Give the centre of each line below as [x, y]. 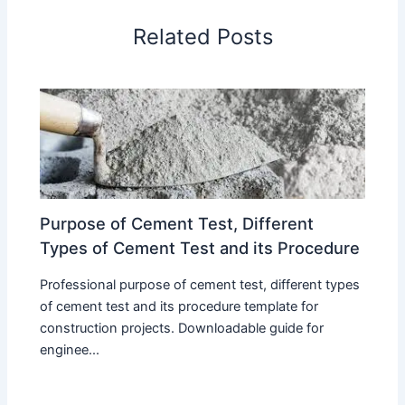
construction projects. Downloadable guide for [182, 328]
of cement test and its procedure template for [179, 306]
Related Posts [202, 37]
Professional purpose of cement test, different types [200, 284]
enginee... [70, 349]
